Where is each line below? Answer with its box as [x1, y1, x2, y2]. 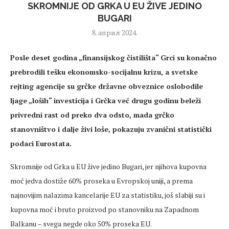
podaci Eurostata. [10, 139, 72, 149]
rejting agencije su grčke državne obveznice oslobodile [10, 81, 203, 91]
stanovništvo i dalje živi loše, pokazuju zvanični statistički [10, 124, 212, 134]
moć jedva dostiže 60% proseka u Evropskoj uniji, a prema [10, 176, 193, 186]
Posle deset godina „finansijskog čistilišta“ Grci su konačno [10, 53, 217, 63]
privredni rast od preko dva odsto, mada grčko [10, 110, 174, 120]
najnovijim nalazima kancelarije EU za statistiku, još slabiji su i [10, 190, 205, 200]
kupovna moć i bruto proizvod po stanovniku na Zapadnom [10, 204, 199, 215]
